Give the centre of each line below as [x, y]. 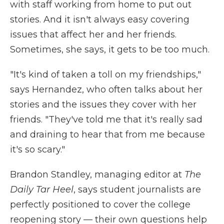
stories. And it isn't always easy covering [100, 19]
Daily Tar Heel [42, 189]
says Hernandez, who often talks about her [106, 89]
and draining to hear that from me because [107, 134]
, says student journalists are [137, 189]
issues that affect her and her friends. [93, 34]
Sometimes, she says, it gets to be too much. [110, 49]
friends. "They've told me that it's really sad [106, 119]
